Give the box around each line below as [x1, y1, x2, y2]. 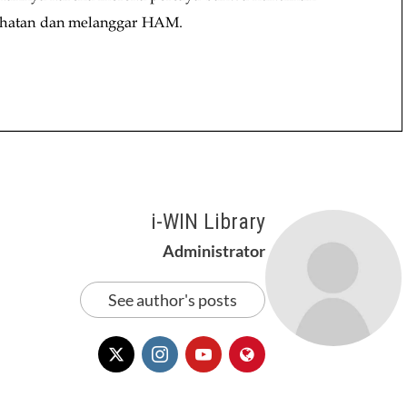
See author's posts [107, 290, 237, 311]
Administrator [162, 241, 265, 262]
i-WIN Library [150, 209, 265, 235]
